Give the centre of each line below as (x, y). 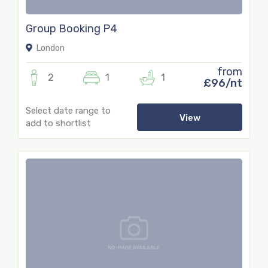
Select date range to (68, 110)
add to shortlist (58, 123)
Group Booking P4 (71, 28)
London (50, 48)
